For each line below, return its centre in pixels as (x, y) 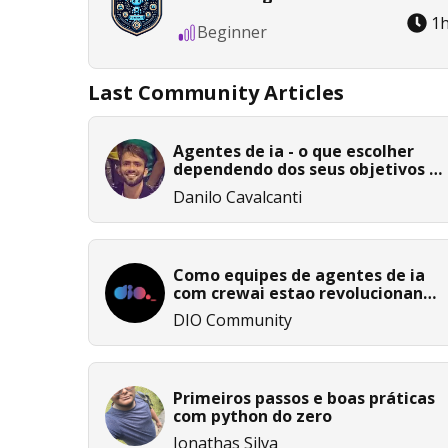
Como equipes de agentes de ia (299, 274)
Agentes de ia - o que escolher (293, 151)
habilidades (219, 187)
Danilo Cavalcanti (237, 196)
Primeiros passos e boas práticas (304, 397)
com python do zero (252, 415)
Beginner (232, 32)
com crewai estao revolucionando (308, 292)
